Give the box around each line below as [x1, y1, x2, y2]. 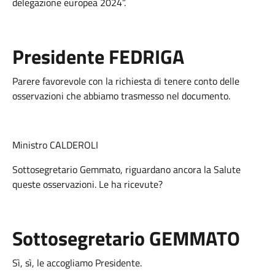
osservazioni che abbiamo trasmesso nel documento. [12, 88, 230, 103]
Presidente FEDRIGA [12, 42, 184, 71]
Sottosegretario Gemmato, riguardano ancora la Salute [12, 162, 241, 177]
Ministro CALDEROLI [12, 137, 98, 152]
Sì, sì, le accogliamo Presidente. [12, 255, 142, 270]
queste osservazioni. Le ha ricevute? [12, 177, 163, 192]
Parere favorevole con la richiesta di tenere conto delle [12, 74, 239, 88]
